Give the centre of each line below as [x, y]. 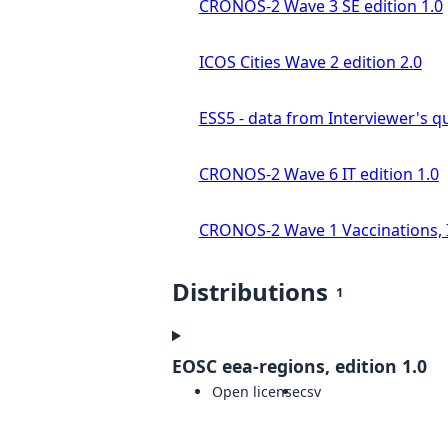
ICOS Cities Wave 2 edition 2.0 [310, 62]
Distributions [250, 292]
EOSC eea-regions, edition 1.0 [299, 366]
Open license [256, 392]
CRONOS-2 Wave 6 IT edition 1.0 [318, 174]
